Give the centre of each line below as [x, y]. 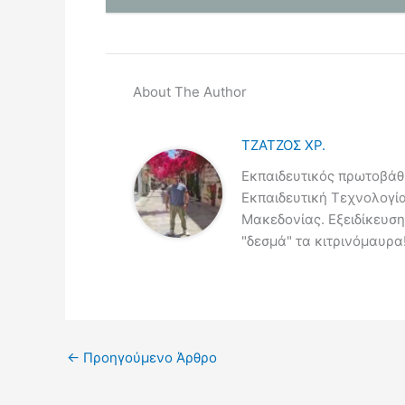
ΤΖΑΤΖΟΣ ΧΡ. [283, 145]
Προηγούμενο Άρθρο [148, 358]
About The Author [190, 92]
